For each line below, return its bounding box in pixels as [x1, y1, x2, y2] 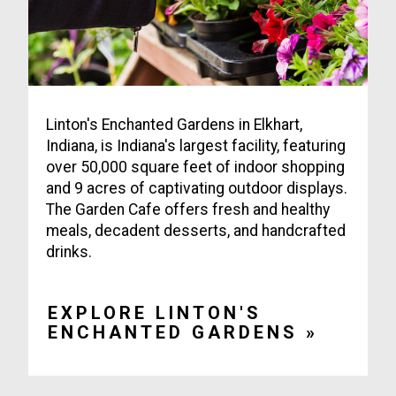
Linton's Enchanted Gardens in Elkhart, [46, 116, 302, 133]
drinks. [46, 243, 92, 261]
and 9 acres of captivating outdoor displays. [46, 179, 347, 197]
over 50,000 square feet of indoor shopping [46, 158, 345, 176]
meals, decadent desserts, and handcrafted [46, 222, 346, 240]
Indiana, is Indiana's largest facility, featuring [46, 137, 346, 155]
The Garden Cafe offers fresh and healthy [46, 201, 330, 218]
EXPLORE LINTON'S [48, 302, 262, 324]
